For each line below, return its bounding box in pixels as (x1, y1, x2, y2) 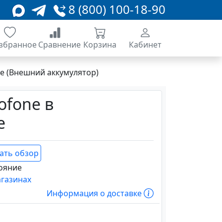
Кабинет (128, 39, 162, 50)
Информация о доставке (47, 187, 144, 199)
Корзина (83, 39, 116, 50)
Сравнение (38, 39, 81, 50)
